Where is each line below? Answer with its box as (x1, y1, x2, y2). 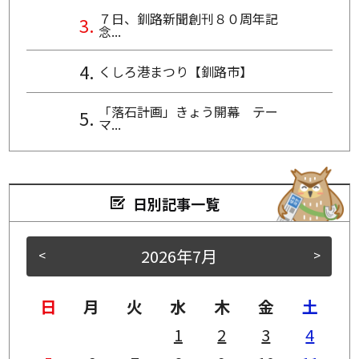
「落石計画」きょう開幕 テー (98, 101, 278, 121)
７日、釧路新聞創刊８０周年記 (98, 8, 278, 28)
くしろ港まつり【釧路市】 (98, 61, 252, 81)
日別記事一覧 (133, 192, 220, 214)
